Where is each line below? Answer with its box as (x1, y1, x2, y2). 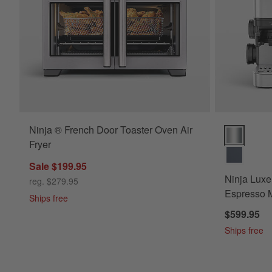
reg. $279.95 (29, 174, 78, 187)
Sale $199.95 (29, 158, 87, 173)
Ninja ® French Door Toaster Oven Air (29, 122, 192, 137)
